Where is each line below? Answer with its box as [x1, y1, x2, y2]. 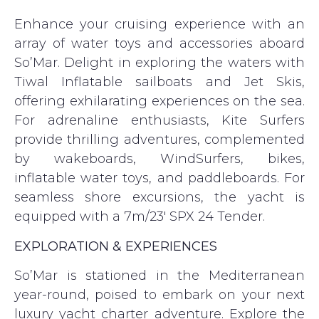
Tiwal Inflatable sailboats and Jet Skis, [14, 74, 305, 90]
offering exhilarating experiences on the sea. [14, 93, 305, 110]
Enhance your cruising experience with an [14, 16, 305, 33]
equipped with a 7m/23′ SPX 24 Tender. [14, 209, 265, 225]
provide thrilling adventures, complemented [14, 132, 305, 148]
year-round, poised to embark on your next [14, 286, 305, 303]
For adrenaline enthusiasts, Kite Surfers [14, 113, 305, 129]
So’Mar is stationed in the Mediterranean [14, 267, 305, 283]
